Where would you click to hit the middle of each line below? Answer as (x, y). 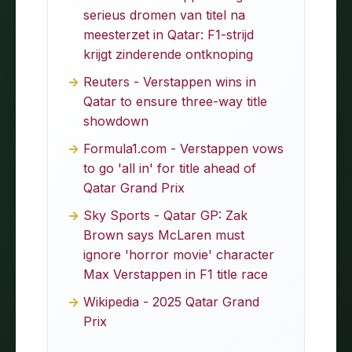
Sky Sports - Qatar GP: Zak (165, 215)
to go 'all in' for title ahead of (170, 168)
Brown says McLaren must (164, 235)
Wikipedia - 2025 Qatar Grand (171, 301)
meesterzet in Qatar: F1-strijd (169, 34)
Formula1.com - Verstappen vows (183, 148)
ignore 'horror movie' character (179, 254)
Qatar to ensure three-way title (175, 101)
